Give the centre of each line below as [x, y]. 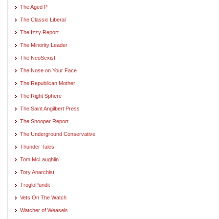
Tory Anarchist [37, 172]
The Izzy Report [39, 32]
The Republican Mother [48, 83]
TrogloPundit [35, 185]
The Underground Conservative [58, 134]
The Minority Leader [44, 45]
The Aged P [34, 7]
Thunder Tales [37, 146]
